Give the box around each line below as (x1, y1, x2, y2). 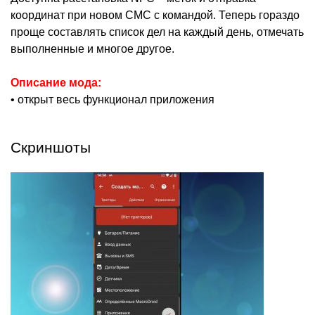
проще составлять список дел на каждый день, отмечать (11, 26, 304, 39)
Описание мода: (11, 77, 101, 89)
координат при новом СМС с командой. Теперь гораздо (11, 9, 300, 22)
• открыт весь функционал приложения (11, 94, 214, 106)
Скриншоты (11, 139, 91, 156)
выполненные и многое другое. (11, 43, 174, 56)
